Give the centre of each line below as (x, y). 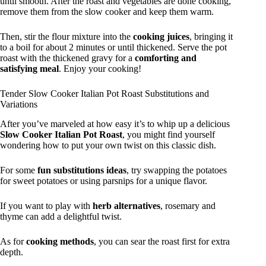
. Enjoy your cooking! (100, 68)
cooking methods (60, 241)
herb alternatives (126, 205)
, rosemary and (188, 205)
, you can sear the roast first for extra (162, 241)
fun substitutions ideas (82, 170)
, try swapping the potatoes (177, 170)
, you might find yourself (169, 134)
